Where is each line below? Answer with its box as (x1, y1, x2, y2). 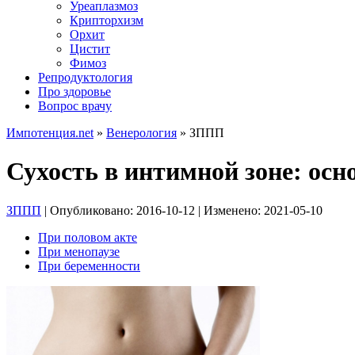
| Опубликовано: (41, 203, 136, 217)
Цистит (70, 42, 110, 55)
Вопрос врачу (38, 99, 112, 113)
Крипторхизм (70, 13, 143, 27)
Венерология (106, 126, 177, 139)
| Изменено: (195, 203, 264, 217)
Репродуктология (38, 71, 132, 84)
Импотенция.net (6, 126, 94, 139)
